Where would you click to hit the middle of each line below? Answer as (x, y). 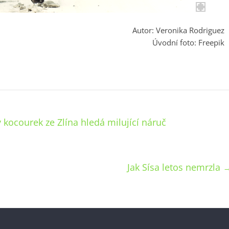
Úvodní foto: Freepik (188, 43)
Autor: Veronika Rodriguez (178, 30)
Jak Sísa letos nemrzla (175, 167)
